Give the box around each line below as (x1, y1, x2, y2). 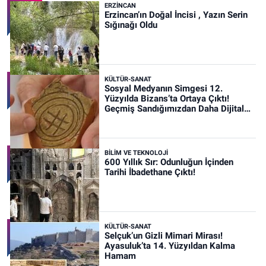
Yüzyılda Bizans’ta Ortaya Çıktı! (104, 93, 229, 104)
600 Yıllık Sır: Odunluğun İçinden (104, 157, 233, 168)
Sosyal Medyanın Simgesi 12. (104, 83, 223, 94)
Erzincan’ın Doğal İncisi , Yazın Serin (104, 9, 248, 21)
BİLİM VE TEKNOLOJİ (104, 149, 168, 157)
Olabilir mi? (104, 113, 149, 125)
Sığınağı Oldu (104, 20, 157, 31)
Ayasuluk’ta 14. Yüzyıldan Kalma (104, 240, 235, 252)
